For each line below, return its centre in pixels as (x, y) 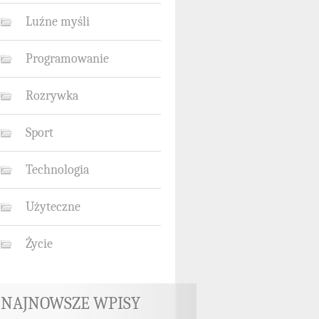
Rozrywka (52, 95)
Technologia (57, 169)
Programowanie (67, 58)
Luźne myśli (58, 21)
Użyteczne (53, 206)
